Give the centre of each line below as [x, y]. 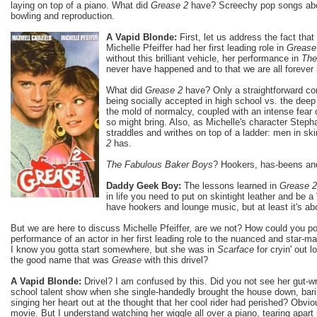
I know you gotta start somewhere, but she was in [114, 249]
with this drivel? [175, 260]
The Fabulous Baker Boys [160, 164]
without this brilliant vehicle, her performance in [204, 58]
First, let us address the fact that [246, 37]
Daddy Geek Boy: [144, 185]
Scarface [236, 249]
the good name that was [61, 260]
